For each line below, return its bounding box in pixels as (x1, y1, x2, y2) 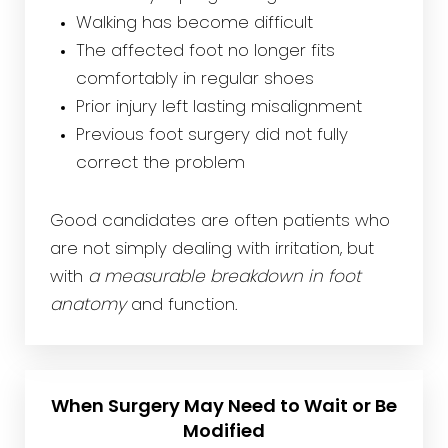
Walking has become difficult (75, 15, 313, 32)
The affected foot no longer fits (75, 43, 335, 60)
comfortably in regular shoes (75, 71, 314, 88)
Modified (183, 423, 265, 442)
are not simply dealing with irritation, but (50, 241, 374, 258)
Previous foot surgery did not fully (75, 127, 348, 144)
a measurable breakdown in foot (88, 269, 361, 286)
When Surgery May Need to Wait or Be (51, 398, 397, 417)
